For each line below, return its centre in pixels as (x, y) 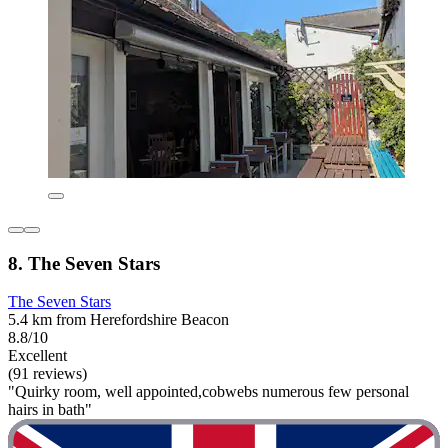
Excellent (37, 356)
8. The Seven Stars (84, 263)
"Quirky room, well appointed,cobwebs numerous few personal (208, 392)
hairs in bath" (50, 410)
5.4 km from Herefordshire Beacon (118, 320)
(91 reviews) (47, 374)
